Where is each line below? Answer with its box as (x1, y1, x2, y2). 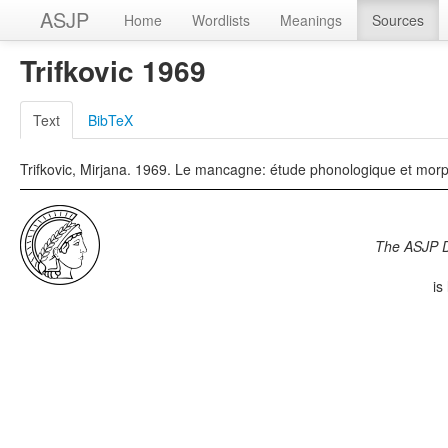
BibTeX (88, 110, 133, 130)
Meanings (280, 10, 342, 30)
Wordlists (192, 10, 250, 30)
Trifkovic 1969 (20, 50, 206, 91)
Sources (372, 10, 424, 30)
